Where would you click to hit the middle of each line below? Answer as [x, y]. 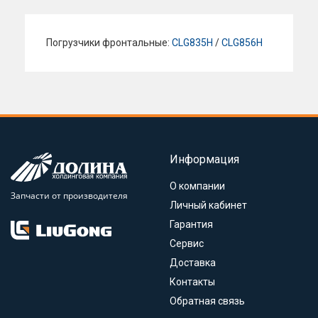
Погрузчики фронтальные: [109, 43]
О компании [197, 186]
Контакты [192, 282]
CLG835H [192, 43]
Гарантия [191, 224]
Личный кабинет [208, 205]
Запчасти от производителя [69, 196]
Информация [204, 159]
